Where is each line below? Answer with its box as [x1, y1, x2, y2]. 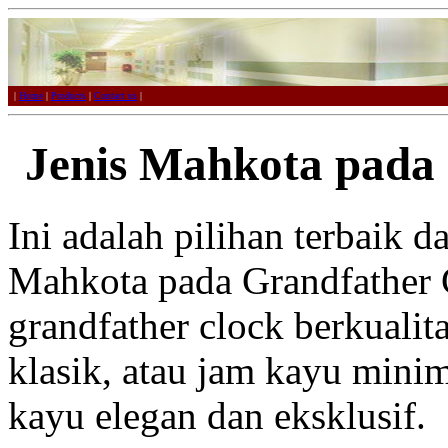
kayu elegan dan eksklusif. [8, 393, 426, 437]
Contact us [94, 90, 137, 101]
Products [51, 90, 86, 101]
